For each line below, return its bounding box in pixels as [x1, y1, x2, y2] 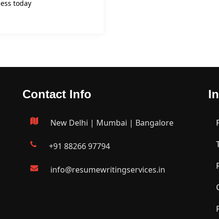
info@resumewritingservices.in [50, 164, 165, 175]
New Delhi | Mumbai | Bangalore [50, 117, 174, 128]
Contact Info [22, 88, 91, 101]
